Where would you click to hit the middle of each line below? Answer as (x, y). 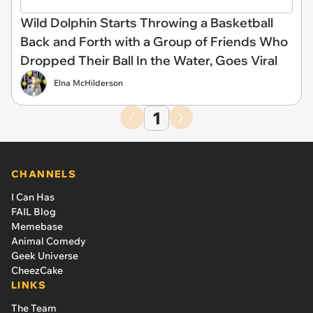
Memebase (37, 227)
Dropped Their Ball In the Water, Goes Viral (149, 61)
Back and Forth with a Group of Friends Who (154, 42)
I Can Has (33, 197)
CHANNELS (44, 174)
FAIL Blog (34, 212)
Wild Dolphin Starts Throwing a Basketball (147, 23)
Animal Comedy (49, 241)
